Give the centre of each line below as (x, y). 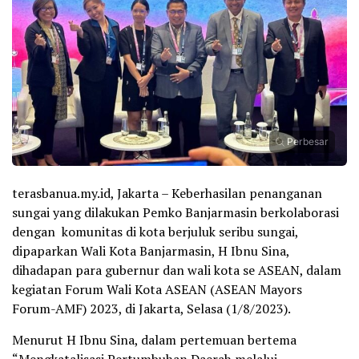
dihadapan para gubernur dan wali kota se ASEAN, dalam (177, 270)
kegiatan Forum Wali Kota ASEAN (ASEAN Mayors (157, 289)
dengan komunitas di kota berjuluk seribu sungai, (155, 231)
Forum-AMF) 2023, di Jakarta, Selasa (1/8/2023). (151, 308)
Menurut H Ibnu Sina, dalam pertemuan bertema (154, 339)
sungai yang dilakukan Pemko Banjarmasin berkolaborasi (175, 212)
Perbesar (308, 141)
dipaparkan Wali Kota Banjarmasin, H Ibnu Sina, (151, 250)
